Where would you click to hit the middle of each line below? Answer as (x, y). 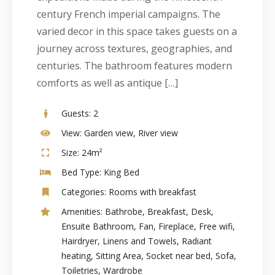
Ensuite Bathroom (98, 226)
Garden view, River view (130, 133)
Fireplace (176, 226)
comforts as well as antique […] (107, 83)
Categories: (84, 192)
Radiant (197, 241)
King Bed (120, 172)
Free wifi (216, 226)
